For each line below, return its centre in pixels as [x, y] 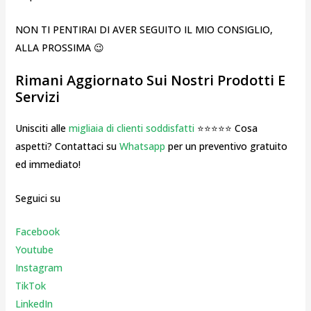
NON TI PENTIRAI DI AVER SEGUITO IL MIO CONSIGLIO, [144, 29]
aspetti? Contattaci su [67, 146]
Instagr [31, 267]
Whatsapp [142, 146]
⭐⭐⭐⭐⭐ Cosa [226, 128]
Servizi [37, 97]
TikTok [30, 285]
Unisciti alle [42, 128]
